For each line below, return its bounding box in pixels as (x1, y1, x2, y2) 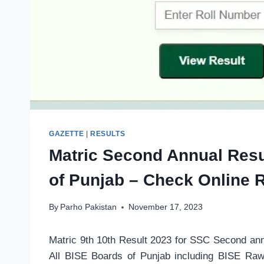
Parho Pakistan (60, 203, 117, 212)
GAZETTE (49, 130, 84, 138)
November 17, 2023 (128, 203, 203, 212)
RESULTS (90, 130, 126, 138)
